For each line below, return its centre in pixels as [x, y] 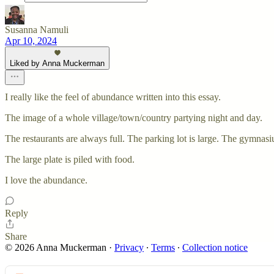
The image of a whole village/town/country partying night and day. [134, 118]
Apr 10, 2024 [31, 41]
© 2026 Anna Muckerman [56, 247]
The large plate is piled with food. [70, 159]
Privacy [129, 247]
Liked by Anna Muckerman [57, 63]
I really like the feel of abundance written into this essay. [113, 97]
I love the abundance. [46, 180]
